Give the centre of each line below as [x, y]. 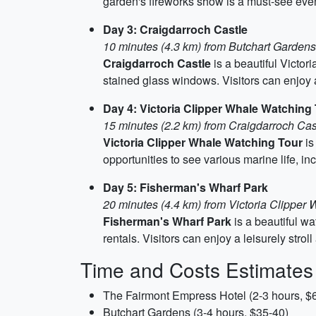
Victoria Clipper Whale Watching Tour [203, 142]
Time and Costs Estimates [197, 269]
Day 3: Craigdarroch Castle [175, 29]
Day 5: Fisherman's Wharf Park [186, 187]
